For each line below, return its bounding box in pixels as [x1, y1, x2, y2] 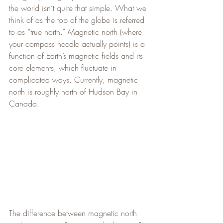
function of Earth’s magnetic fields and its [9, 50, 145, 61]
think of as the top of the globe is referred [9, 14, 147, 25]
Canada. [9, 98, 39, 109]
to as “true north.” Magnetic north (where [9, 26, 144, 37]
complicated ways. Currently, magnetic [9, 74, 140, 85]
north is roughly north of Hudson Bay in [9, 86, 140, 97]
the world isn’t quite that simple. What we [9, 2, 149, 13]
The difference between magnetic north [9, 207, 139, 219]
